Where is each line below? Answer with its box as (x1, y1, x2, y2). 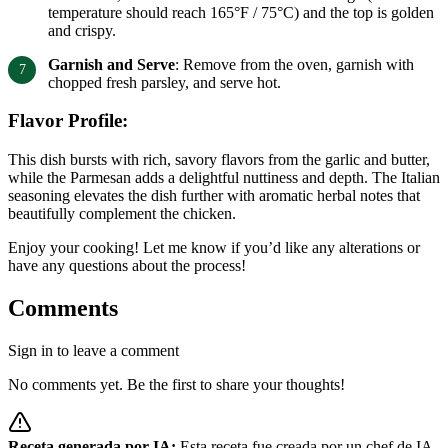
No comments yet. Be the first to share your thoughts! (8, 375, 345, 393)
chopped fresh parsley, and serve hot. (48, 73, 281, 91)
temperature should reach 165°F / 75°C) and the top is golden (48, 3, 434, 21)
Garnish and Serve (48, 55, 175, 73)
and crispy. (48, 21, 116, 39)
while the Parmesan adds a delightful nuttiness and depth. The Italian (8, 169, 440, 187)
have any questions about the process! (8, 257, 246, 275)
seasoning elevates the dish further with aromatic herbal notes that (8, 187, 420, 205)
